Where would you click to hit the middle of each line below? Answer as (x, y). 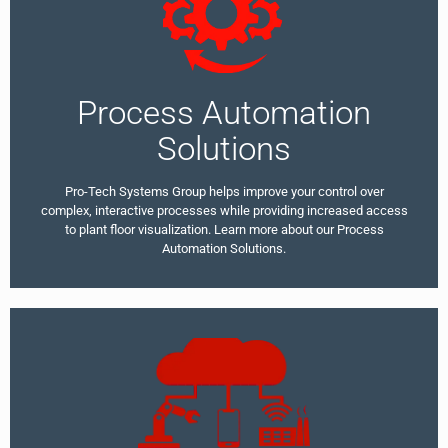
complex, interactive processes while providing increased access (224, 211)
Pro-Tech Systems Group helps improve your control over (224, 192)
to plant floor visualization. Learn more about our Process (224, 230)
